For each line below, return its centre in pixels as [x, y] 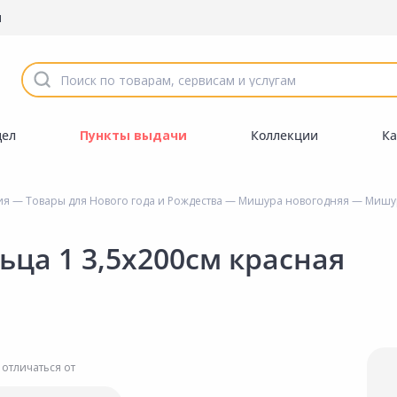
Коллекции [285, 135]
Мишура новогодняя [294, 201]
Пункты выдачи [133, 135]
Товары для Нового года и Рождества [124, 201]
